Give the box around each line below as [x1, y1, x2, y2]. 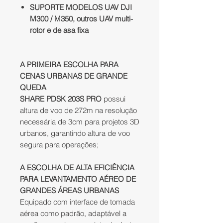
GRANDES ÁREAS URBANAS [20, 186, 119, 196]
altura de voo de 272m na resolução [20, 106, 137, 115]
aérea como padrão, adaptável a [20, 209, 126, 219]
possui [102, 94, 125, 104]
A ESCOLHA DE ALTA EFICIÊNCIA [20, 163, 134, 173]
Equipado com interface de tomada [20, 197, 135, 207]
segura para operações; [20, 140, 99, 150]
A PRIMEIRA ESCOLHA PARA [20, 60, 118, 70]
